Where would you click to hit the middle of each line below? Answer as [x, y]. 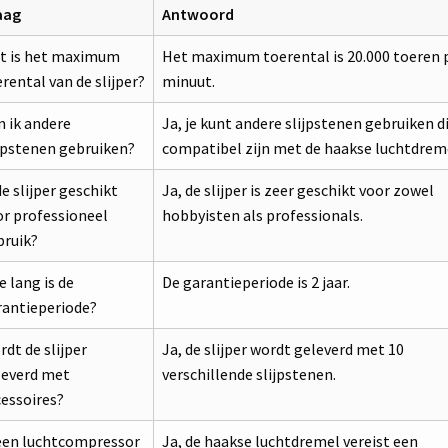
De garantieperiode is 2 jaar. [255, 281]
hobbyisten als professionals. [262, 214]
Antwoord [197, 13]
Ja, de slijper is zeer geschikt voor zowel [297, 189]
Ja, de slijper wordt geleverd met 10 [282, 348]
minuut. [188, 80]
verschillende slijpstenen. [248, 373]
